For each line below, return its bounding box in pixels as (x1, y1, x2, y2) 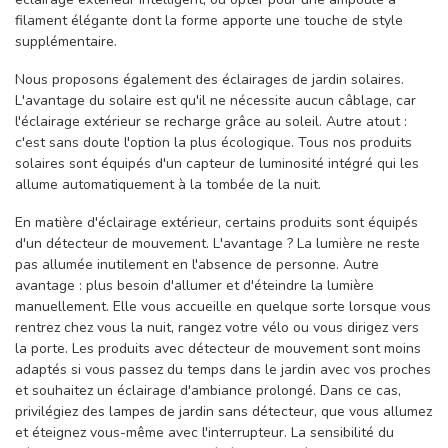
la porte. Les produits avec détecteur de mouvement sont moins (15, 338, 421, 358)
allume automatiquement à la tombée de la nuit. (15, 175, 321, 195)
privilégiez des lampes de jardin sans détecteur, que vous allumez (15, 401, 432, 421)
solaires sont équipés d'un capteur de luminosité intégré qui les (15, 154, 419, 174)
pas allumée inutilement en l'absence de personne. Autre (15, 254, 379, 274)
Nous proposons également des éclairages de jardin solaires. (15, 70, 404, 90)
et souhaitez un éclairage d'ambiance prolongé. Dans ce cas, (15, 380, 401, 400)
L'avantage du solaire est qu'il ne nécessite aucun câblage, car (15, 91, 416, 111)
